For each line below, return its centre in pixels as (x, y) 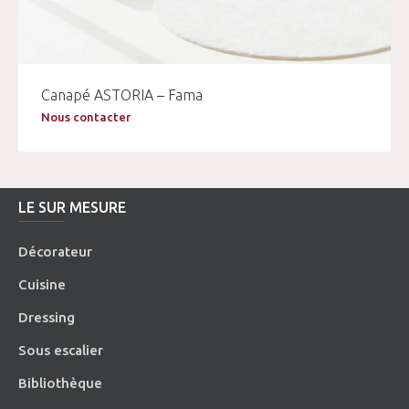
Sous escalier (61, 350)
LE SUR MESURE (73, 207)
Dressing (47, 317)
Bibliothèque (61, 383)
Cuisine (42, 284)
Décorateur (56, 251)
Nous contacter (86, 116)
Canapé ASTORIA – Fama (122, 94)
